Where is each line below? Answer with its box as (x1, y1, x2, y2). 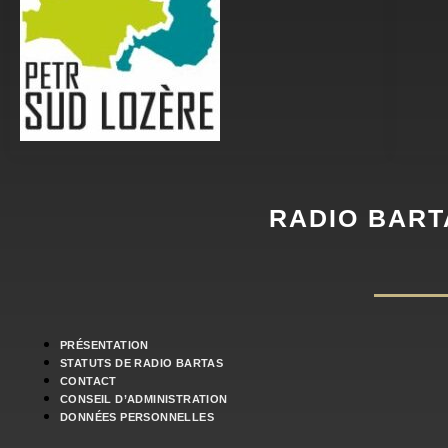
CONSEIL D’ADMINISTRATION (60, 393, 228, 405)
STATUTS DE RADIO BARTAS (60, 357, 224, 369)
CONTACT (60, 375, 117, 387)
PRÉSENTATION (60, 339, 149, 351)
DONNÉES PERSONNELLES (60, 411, 214, 423)
